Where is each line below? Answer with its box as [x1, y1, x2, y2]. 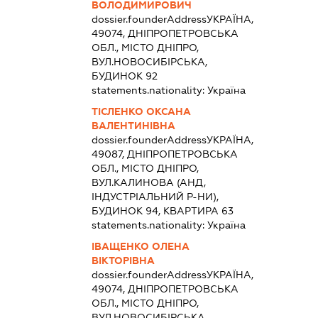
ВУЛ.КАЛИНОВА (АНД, [92, 177, 207, 189]
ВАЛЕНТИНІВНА [92, 120, 176, 132]
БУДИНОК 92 [92, 70, 158, 82]
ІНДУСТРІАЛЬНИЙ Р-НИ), [92, 191, 219, 203]
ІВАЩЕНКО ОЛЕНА [92, 241, 190, 253]
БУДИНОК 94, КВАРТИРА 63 [92, 205, 234, 217]
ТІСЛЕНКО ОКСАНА [92, 106, 192, 118]
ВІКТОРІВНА [92, 255, 155, 267]
